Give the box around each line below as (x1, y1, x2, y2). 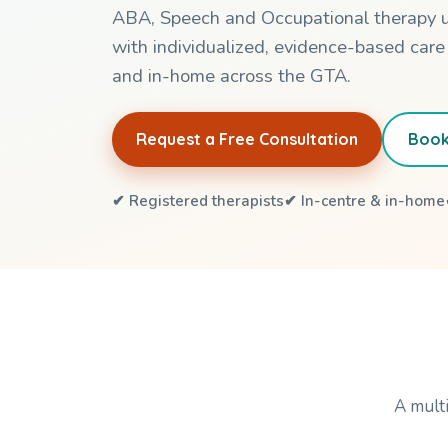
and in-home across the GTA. (112, 62, 351, 88)
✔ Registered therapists (112, 190, 284, 211)
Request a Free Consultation (136, 128, 358, 149)
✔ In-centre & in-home (284, 190, 445, 211)
